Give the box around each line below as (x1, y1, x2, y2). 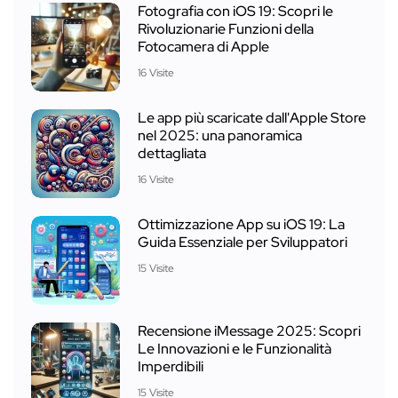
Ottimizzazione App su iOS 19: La (138, 215, 345, 234)
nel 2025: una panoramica (138, 126, 302, 145)
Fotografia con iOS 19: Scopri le (138, 2, 333, 20)
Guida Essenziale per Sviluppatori (138, 233, 347, 251)
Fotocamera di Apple (138, 37, 269, 56)
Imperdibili (138, 357, 203, 376)
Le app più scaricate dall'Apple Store (138, 108, 366, 127)
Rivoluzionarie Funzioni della (138, 20, 314, 38)
